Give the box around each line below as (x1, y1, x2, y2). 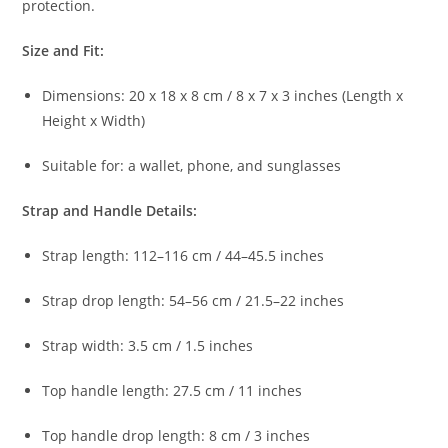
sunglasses (267, 155, 342, 175)
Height (42, 110, 91, 130)
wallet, (140, 155, 188, 175)
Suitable (42, 155, 102, 175)
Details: (146, 200, 198, 220)
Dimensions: (42, 85, 130, 105)
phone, (187, 155, 238, 175)
